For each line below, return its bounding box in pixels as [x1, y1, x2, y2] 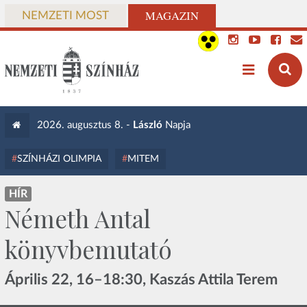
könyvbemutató [4, 233, 172, 266]
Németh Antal [4, 202, 151, 235]
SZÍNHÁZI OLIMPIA [16, 153, 101, 164]
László [132, 120, 162, 130]
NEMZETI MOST [21, 10, 109, 21]
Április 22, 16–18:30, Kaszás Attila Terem [4, 271, 278, 287]
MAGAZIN [145, 8, 199, 23]
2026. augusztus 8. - [36, 120, 133, 130]
